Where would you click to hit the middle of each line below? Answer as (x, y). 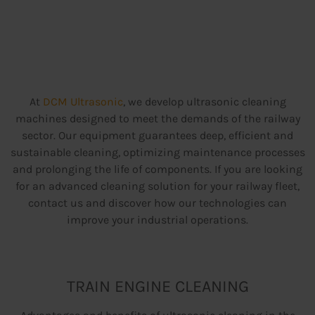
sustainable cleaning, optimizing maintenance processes (157, 152)
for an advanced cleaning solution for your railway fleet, (157, 186)
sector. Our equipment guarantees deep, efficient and (157, 135)
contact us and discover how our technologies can (157, 202)
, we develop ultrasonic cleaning (204, 101)
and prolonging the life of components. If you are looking (157, 169)
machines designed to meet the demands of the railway (157, 118)
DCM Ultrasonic (83, 101)
